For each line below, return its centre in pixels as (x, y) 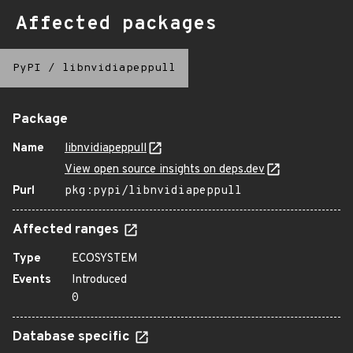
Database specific (73, 337)
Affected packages (116, 24)
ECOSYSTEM (105, 259)
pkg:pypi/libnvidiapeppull (153, 191)
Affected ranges (67, 230)
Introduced (99, 280)
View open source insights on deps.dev (165, 170)
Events (32, 280)
